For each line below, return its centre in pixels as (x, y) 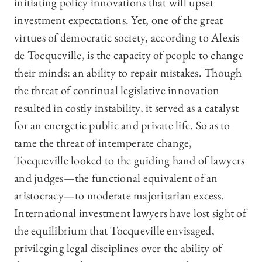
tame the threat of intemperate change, (103, 143)
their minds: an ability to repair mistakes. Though (128, 73)
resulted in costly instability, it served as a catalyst (126, 108)
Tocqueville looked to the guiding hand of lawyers (130, 161)
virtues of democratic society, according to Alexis (127, 38)
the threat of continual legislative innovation (117, 90)
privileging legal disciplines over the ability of (118, 248)
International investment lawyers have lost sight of (130, 213)
